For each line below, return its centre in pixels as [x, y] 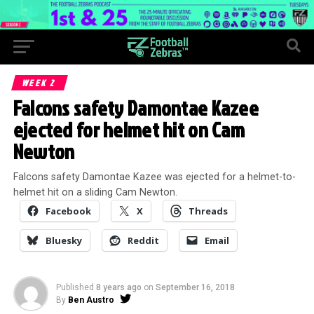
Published [75, 287]
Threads [208, 211]
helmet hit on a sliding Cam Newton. [95, 192]
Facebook [68, 211]
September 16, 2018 [195, 287]
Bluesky [63, 240]
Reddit [143, 240]
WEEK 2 [40, 82]
